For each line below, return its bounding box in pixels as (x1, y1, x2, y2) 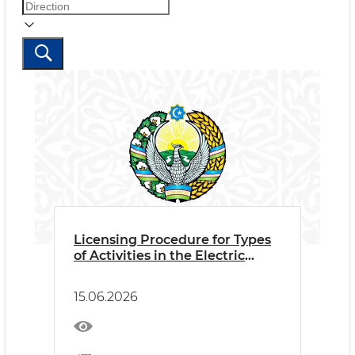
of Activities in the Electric (74, 248, 245, 263)
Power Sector (74, 264, 162, 279)
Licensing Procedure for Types (74, 232, 271, 247)
